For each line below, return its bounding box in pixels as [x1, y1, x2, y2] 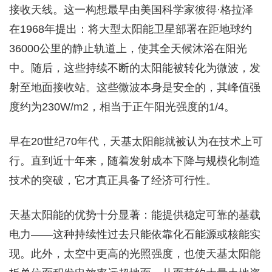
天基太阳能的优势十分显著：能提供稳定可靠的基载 [9, 208, 260, 221]
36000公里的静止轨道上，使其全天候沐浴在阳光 [9, 42, 247, 55]
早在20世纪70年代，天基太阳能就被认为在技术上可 [9, 135, 263, 148]
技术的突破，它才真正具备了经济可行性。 [9, 174, 217, 186]
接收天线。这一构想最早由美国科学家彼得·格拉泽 [9, 3, 253, 16]
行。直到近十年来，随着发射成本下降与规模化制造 [9, 154, 260, 167]
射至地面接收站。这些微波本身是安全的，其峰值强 [9, 81, 260, 93]
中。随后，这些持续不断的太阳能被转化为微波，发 [9, 61, 260, 74]
